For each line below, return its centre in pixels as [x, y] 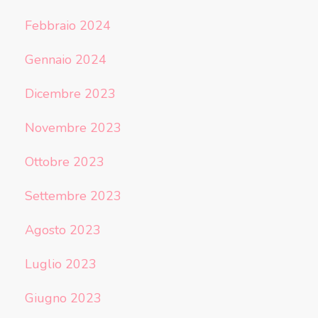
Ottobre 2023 [64, 162]
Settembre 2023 [73, 196]
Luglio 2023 [60, 264]
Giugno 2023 [63, 298]
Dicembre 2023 [70, 94]
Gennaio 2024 [65, 60]
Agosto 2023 [62, 230]
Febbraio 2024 [67, 26]
